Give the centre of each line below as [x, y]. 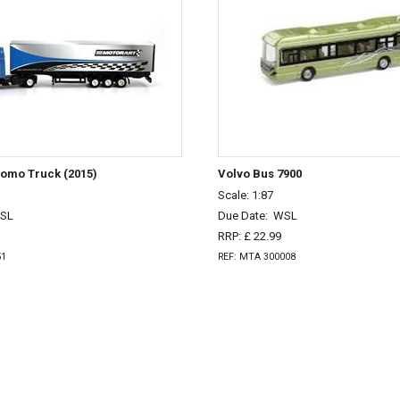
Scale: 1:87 [246, 196]
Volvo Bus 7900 [260, 173]
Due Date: [246, 216]
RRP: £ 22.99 [250, 236]
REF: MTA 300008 [257, 256]
